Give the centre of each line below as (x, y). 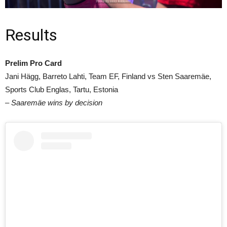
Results (31, 35)
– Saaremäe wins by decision (54, 103)
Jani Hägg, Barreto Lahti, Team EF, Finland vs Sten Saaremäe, (108, 77)
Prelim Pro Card (33, 63)
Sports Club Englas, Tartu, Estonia (62, 90)
